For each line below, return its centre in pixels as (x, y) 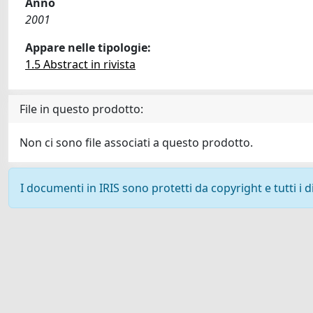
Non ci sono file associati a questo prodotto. (136, 143)
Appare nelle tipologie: (88, 48)
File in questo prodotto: (81, 109)
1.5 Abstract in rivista (80, 64)
